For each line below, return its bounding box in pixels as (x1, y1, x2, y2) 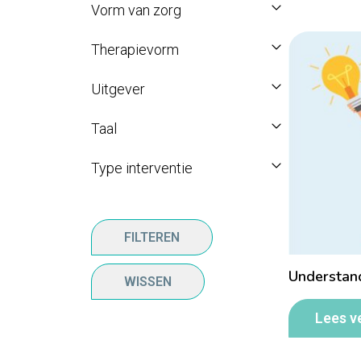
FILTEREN (124, 229, 180, 245)
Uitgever (91, 81, 145, 98)
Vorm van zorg (91, 2, 181, 19)
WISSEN (124, 273, 172, 289)
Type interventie (91, 160, 193, 176)
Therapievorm (91, 41, 179, 58)
